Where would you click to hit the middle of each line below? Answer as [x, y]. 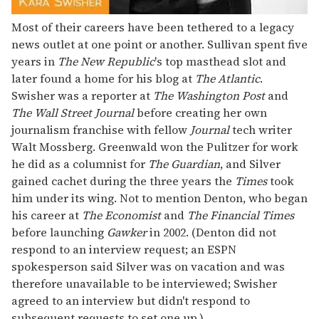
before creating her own [200, 113]
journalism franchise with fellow [101, 130]
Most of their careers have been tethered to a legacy [153, 27]
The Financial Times [241, 215]
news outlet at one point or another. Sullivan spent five [159, 45]
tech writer [261, 130]
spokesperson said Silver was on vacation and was [148, 267]
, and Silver [250, 164]
